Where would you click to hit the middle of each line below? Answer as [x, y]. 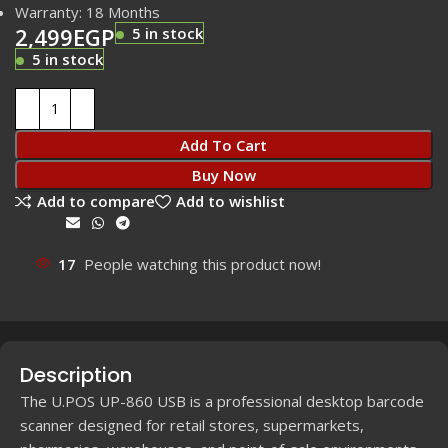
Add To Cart [224, 144]
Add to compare [95, 201]
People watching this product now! [202, 263]
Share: [37, 223]
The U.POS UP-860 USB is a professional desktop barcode [222, 400]
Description [76, 374]
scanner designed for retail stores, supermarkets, [192, 424]
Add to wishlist [230, 201]
